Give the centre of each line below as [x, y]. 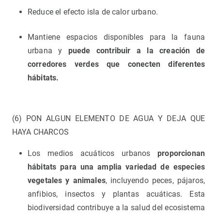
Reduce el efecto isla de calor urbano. [93, 12]
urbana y [48, 51]
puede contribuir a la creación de [136, 51]
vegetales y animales [67, 181]
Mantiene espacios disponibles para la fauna [116, 37]
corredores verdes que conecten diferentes [116, 64]
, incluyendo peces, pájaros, [155, 181]
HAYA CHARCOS [40, 132]
